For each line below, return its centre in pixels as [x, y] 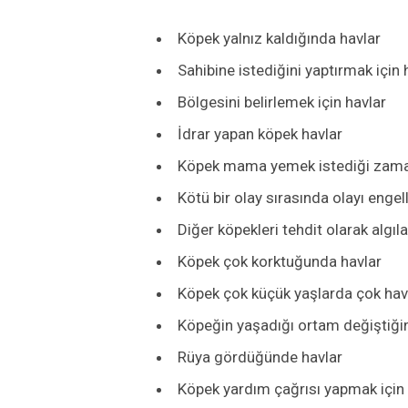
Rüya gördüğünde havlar [260, 357]
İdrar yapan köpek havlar [260, 134]
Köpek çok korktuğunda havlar [280, 262]
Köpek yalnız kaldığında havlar [279, 39]
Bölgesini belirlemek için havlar [282, 102]
